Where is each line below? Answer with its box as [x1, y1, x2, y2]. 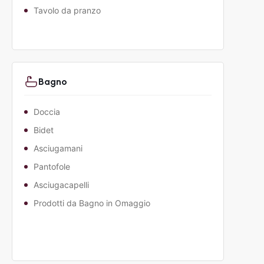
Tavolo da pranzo [33, 5, 101, 16]
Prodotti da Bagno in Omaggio [33, 198, 150, 209]
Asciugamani [33, 143, 82, 154]
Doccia [33, 107, 60, 117]
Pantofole [33, 161, 70, 172]
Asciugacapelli [33, 180, 89, 190]
